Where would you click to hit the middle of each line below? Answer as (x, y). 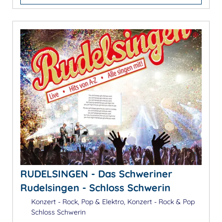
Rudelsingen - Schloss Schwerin (95, 188)
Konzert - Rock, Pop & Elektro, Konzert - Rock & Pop (112, 202)
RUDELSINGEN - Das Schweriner (96, 174)
